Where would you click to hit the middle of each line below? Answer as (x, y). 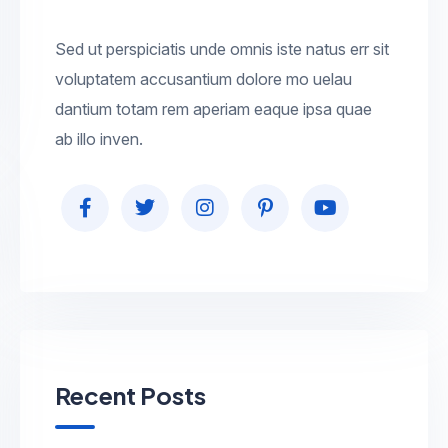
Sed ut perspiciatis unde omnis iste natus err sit (222, 48)
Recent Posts (130, 394)
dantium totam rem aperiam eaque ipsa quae (213, 108)
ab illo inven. (99, 138)
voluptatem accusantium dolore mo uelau (203, 78)
